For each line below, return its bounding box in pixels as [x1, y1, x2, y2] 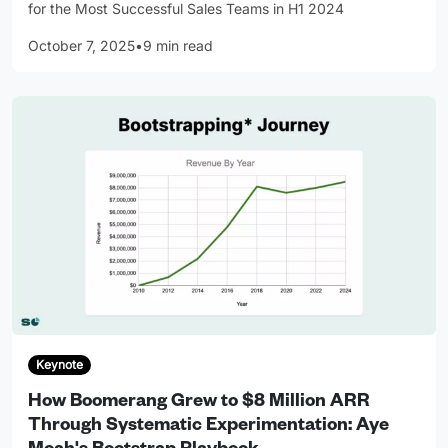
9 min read [143, 37, 213, 55]
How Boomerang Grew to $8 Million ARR [28, 393, 370, 414]
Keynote [35, 357, 83, 373]
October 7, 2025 [28, 37, 135, 55]
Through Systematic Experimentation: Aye [28, 417, 389, 438]
